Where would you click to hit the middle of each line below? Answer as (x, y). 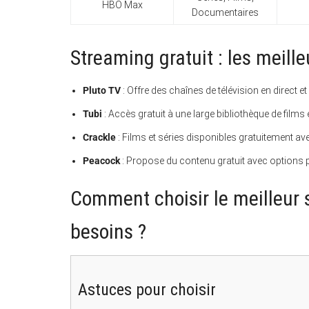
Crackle (99, 138)
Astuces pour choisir (147, 290)
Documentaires (225, 12)
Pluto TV (102, 91)
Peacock (101, 161)
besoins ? (108, 232)
